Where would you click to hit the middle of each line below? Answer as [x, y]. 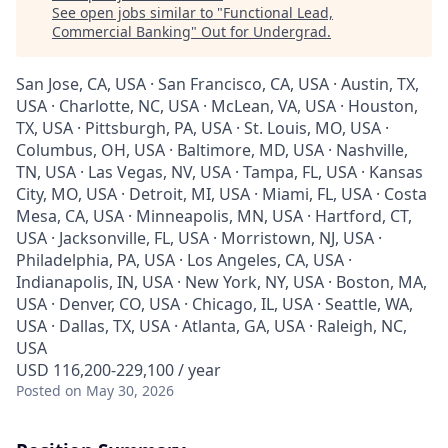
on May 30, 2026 [119, 390]
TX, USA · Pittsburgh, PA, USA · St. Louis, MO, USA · [202, 128]
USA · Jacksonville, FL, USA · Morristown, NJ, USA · [199, 238]
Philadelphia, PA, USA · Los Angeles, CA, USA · [184, 260]
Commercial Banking [121, 31]
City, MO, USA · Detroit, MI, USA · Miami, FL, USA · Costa [221, 194]
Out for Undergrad [264, 31]
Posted [38, 390]
